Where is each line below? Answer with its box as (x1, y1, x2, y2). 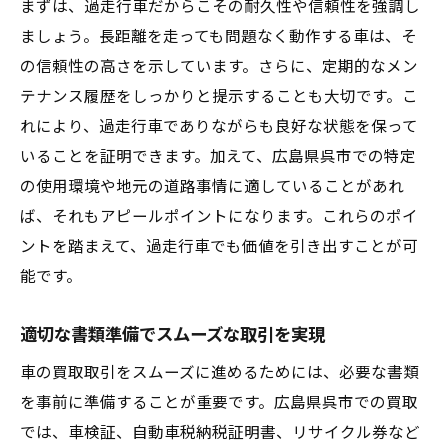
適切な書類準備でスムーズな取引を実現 (20, 325, 325, 345)
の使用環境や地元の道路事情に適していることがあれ (20, 178, 404, 196)
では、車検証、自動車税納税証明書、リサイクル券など (20, 424, 420, 442)
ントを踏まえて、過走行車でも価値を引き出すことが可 (20, 238, 418, 256)
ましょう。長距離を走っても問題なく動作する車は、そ (20, 28, 417, 46)
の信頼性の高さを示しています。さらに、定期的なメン (20, 58, 418, 76)
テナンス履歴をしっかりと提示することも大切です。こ (20, 88, 418, 106)
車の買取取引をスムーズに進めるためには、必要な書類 (20, 364, 419, 382)
